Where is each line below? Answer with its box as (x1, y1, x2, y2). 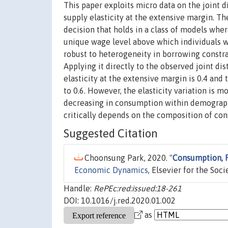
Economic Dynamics (74, 165, 148, 175)
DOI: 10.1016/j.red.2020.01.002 (64, 196, 176, 206)
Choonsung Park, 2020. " (82, 153, 173, 163)
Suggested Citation (64, 127, 158, 140)
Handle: (64, 184, 94, 193)
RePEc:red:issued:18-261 (94, 184, 182, 193)
